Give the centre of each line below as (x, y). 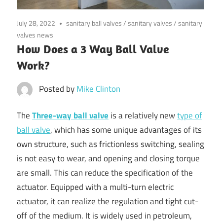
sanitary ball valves (94, 23)
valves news (35, 35)
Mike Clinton (98, 89)
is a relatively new (143, 116)
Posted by (57, 89)
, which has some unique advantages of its (126, 130)
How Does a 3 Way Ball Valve (93, 49)
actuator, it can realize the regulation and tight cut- (108, 202)
